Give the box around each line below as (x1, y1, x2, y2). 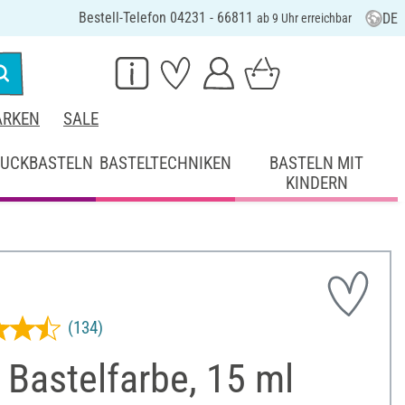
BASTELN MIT (269, 152, 364, 174)
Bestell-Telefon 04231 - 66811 (78, 9, 257, 26)
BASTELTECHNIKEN (99, 152, 232, 174)
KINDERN (285, 172, 348, 193)
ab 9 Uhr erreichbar (256, 11, 352, 25)
